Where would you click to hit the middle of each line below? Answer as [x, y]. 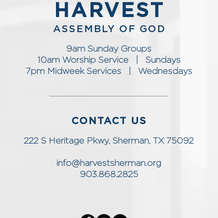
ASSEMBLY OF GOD [109, 29]
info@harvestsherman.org [109, 163]
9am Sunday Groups [109, 49]
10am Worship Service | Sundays [109, 60]
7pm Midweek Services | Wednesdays [109, 72]
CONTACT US [109, 121]
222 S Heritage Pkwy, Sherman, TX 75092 [109, 141]
